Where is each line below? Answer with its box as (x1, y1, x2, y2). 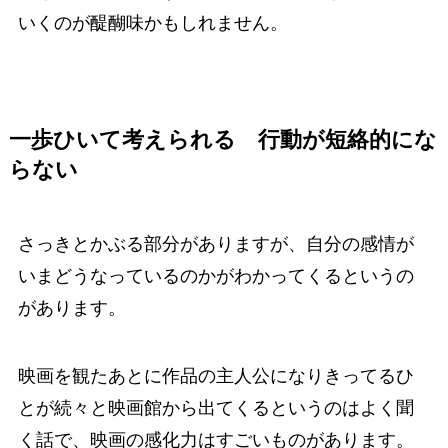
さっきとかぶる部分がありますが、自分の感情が (17, 234, 414, 255)
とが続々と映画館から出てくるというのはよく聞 (17, 398, 414, 419)
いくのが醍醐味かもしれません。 (17, 13, 288, 34)
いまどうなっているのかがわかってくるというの (17, 266, 414, 287)
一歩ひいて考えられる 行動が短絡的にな (8, 128, 437, 153)
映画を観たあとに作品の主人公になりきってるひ (17, 366, 414, 387)
